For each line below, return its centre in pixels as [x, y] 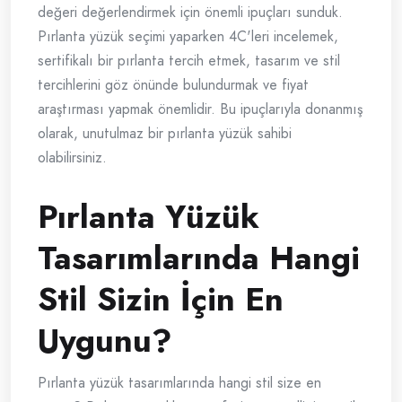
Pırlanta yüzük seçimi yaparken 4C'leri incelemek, [188, 37]
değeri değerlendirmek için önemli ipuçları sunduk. [190, 13]
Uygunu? [105, 341]
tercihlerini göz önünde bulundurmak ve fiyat [173, 85]
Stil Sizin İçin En [161, 300]
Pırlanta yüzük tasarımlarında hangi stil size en [179, 383]
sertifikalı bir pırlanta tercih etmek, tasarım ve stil [189, 61]
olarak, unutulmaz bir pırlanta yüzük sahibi [165, 134]
